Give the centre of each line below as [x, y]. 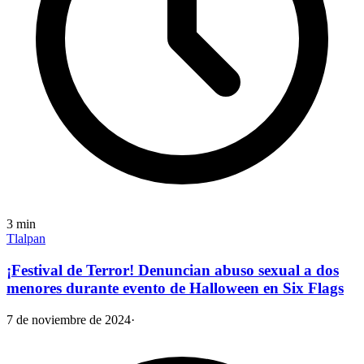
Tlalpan [26, 239]
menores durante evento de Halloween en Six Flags [175, 288]
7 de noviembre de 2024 [69, 319]
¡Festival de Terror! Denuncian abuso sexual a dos [173, 271]
